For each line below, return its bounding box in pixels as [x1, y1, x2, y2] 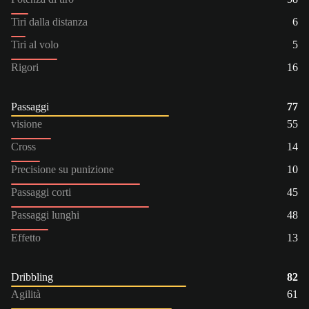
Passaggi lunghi [11, 208, 79, 221]
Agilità [11, 288, 41, 300]
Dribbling [11, 270, 53, 283]
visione [11, 117, 42, 130]
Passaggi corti [11, 186, 71, 198]
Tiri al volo [11, 38, 59, 50]
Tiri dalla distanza [11, 15, 88, 28]
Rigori [11, 61, 39, 73]
